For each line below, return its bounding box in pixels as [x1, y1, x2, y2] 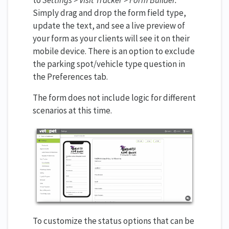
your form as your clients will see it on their [33, 32, 190, 44]
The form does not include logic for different [33, 91, 196, 103]
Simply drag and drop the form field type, [33, 7, 186, 18]
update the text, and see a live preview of [33, 19, 185, 31]
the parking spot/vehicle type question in [33, 58, 185, 70]
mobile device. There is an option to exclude [33, 45, 195, 57]
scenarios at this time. [33, 104, 112, 116]
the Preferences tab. [33, 71, 108, 82]
